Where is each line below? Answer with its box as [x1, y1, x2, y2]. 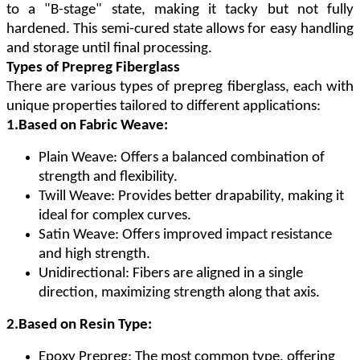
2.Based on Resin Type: [6, 317, 152, 333]
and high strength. [39, 247, 150, 263]
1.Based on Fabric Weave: [6, 118, 168, 134]
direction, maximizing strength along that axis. [39, 285, 320, 301]
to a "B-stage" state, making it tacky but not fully [6, 2, 354, 18]
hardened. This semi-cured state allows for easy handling [6, 22, 354, 38]
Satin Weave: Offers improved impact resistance [39, 227, 332, 243]
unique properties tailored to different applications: [6, 99, 321, 115]
